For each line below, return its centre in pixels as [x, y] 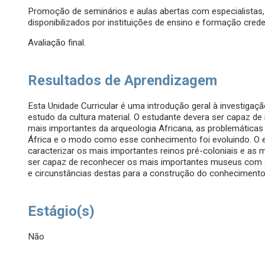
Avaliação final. [57, 43]
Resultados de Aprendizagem [123, 81]
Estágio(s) [62, 211]
